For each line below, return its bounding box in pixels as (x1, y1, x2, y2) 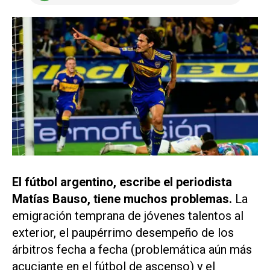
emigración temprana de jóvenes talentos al (12, 208, 243, 223)
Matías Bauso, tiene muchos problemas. (12, 191, 232, 206)
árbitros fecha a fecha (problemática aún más (12, 242, 252, 257)
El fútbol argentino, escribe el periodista (12, 174, 232, 189)
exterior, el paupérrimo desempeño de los (12, 225, 234, 240)
